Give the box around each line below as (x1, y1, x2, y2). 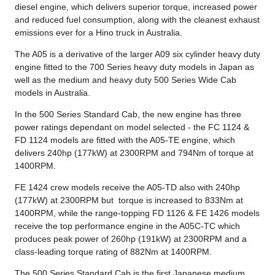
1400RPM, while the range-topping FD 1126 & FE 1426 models (15, 207, 260, 218)
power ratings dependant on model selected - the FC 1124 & (15, 122, 249, 132)
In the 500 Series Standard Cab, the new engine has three (15, 109, 241, 119)
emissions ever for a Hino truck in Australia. (15, 27, 185, 37)
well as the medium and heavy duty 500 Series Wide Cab (15, 74, 236, 85)
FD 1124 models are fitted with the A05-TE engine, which (15, 134, 235, 145)
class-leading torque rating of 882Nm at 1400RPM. (15, 246, 212, 257)
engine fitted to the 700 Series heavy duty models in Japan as (15, 61, 254, 72)
